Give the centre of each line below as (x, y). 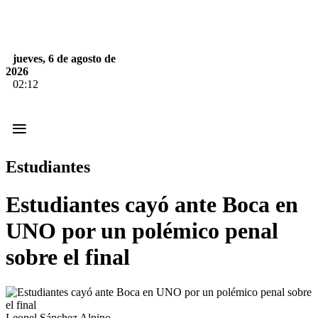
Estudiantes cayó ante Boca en (152, 205)
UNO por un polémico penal (142, 231)
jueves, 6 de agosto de (64, 59)
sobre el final (68, 257)
